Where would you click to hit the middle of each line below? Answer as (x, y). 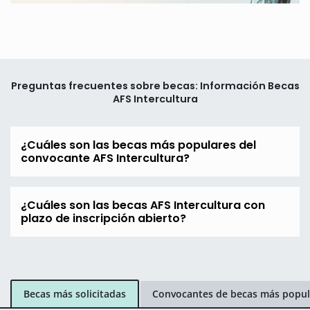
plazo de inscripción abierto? (103, 218)
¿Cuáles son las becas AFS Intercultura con (143, 205)
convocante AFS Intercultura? (105, 158)
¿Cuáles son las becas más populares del (138, 145)
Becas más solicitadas (75, 294)
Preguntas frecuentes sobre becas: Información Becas (155, 85)
